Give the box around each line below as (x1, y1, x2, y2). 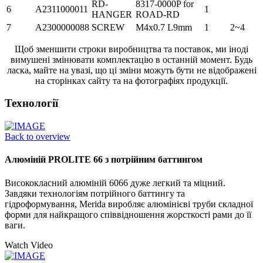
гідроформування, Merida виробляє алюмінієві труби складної (5, 198, 253, 209)
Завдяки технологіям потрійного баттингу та (5, 188, 185, 198)
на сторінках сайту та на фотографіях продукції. (35, 75, 228, 86)
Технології (5, 97, 58, 110)
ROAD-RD (136, 9, 180, 19)
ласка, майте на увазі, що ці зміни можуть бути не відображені (6, 65, 257, 75)
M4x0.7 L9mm (136, 22, 192, 32)
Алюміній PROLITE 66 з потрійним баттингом (5, 154, 203, 165)
